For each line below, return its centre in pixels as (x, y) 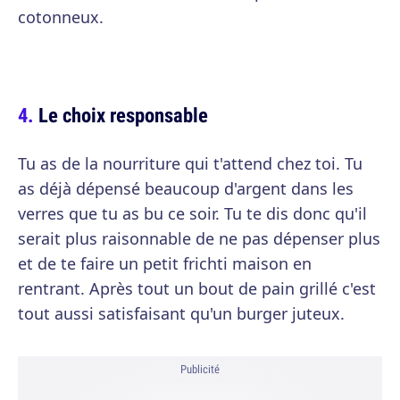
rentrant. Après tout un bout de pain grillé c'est (197, 288)
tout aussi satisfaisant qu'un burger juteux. (181, 313)
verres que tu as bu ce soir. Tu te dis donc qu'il (192, 213)
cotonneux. (61, 17)
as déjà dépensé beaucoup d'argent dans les (186, 188)
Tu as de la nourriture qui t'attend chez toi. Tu (190, 163)
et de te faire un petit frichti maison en (165, 263)
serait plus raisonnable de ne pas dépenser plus (199, 238)
